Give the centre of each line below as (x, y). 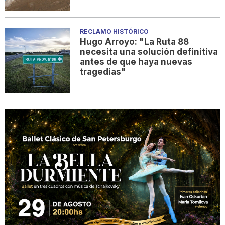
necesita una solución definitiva (149, 51)
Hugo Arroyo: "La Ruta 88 (135, 41)
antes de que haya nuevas (136, 62)
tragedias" (103, 72)
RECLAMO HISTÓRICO (115, 31)
